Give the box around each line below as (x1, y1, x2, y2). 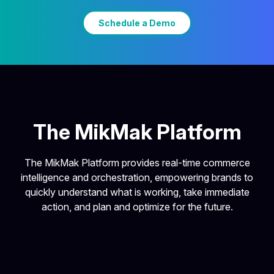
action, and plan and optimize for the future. (41, 201, 233, 213)
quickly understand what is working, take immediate (24, 186, 250, 199)
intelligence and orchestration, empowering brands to (21, 171, 253, 184)
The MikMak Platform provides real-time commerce (24, 157, 250, 169)
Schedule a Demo (98, 18, 176, 29)
